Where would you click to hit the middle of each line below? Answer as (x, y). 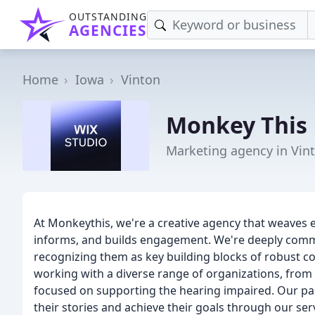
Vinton (141, 79)
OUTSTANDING (108, 17)
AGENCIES (108, 30)
